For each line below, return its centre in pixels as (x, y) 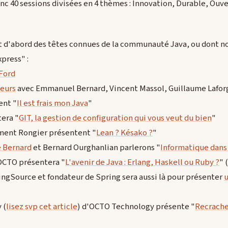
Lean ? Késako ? (124, 133)
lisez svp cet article (42, 207)
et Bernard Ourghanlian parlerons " (96, 148)
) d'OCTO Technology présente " (136, 207)
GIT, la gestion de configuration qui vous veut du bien (115, 118)
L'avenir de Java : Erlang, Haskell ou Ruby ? (142, 163)
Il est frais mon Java (52, 104)
